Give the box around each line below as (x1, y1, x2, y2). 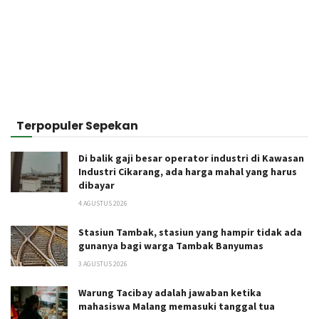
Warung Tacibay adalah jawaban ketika (78, 286, 261, 300)
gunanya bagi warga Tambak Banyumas (78, 239, 263, 253)
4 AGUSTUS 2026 (78, 199, 127, 209)
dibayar (78, 179, 115, 192)
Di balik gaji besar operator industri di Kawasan (78, 152, 304, 165)
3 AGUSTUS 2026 (78, 259, 127, 269)
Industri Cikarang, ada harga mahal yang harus (78, 165, 297, 179)
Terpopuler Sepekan (16, 117, 138, 135)
